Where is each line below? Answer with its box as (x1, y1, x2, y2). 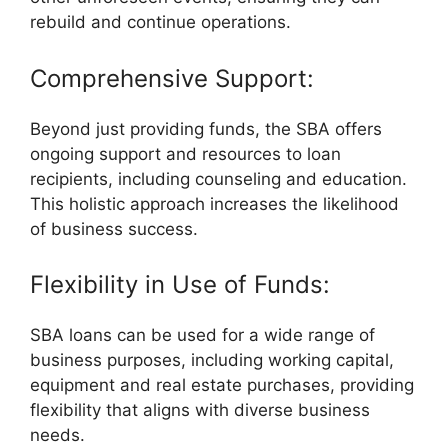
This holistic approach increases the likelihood (30, 193, 399, 214)
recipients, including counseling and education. (30, 168, 407, 189)
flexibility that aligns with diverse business (30, 400, 370, 421)
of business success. (30, 218, 198, 239)
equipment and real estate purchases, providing (30, 375, 414, 396)
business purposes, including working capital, (30, 350, 394, 371)
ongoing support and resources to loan (30, 143, 341, 164)
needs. (30, 425, 85, 446)
